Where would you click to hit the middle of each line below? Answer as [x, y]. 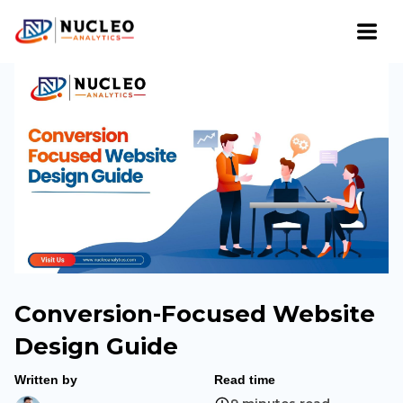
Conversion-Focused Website [195, 314]
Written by [46, 380]
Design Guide [96, 346]
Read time [245, 380]
